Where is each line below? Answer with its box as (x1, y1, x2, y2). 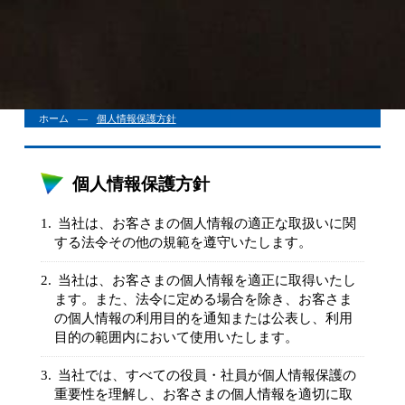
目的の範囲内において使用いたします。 (53, 330, 298, 345)
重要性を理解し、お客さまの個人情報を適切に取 (53, 387, 353, 402)
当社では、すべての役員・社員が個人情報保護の (58, 368, 357, 383)
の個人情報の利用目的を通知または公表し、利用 (53, 311, 353, 326)
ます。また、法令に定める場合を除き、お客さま (53, 292, 353, 307)
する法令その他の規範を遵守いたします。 (53, 235, 312, 250)
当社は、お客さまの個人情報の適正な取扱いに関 (58, 216, 357, 231)
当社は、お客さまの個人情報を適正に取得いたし (58, 273, 357, 288)
